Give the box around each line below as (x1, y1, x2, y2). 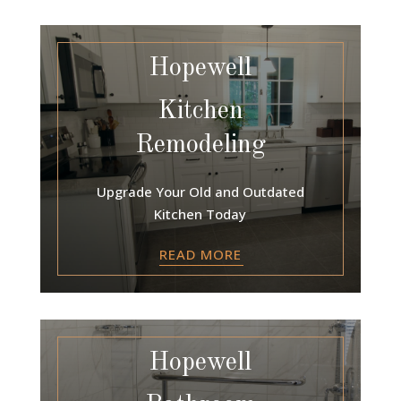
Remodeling (134, 132, 266, 158)
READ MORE (158, 244, 242, 263)
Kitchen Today (154, 204, 247, 223)
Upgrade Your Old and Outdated (96, 182, 304, 200)
